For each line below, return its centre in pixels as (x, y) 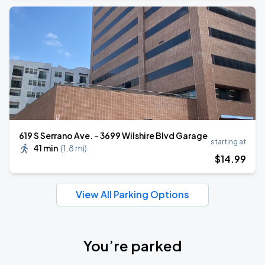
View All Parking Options (132, 194)
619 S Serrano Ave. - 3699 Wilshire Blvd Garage (113, 135)
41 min (46, 148)
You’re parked (132, 245)
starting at (228, 142)
